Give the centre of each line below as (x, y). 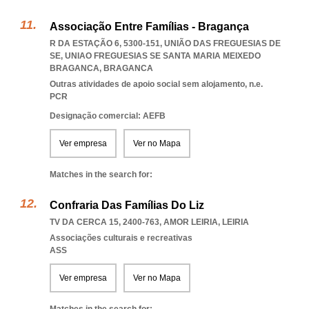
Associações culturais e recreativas (121, 238)
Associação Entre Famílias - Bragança (149, 27)
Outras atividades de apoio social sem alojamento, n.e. (156, 84)
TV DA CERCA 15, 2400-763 (104, 222)
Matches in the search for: (101, 175)
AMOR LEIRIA (191, 222)
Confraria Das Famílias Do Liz (127, 205)
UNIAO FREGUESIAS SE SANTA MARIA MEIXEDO (163, 56)
